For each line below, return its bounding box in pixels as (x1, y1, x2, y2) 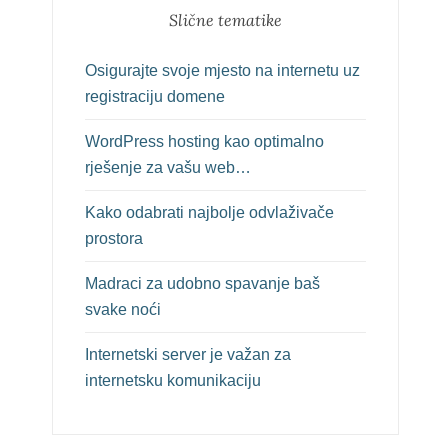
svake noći (85, 301, 161, 318)
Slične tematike (168, 10, 282, 30)
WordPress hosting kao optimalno (85, 133, 324, 150)
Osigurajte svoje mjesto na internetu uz (85, 62, 360, 79)
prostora (85, 230, 143, 247)
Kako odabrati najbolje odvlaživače (85, 204, 334, 221)
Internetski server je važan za (85, 346, 291, 363)
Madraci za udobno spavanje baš (85, 275, 320, 292)
